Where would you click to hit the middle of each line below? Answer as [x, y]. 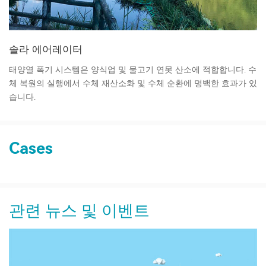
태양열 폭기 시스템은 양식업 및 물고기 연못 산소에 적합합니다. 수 [133, 70]
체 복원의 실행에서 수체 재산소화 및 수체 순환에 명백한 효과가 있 [133, 84]
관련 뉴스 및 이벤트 [79, 211]
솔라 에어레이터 [46, 50]
